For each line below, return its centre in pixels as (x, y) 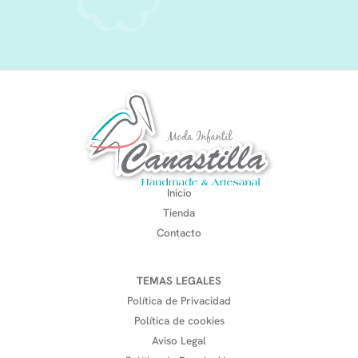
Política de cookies (179, 321)
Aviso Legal (179, 341)
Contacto (179, 233)
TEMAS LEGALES (179, 281)
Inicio (179, 193)
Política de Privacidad (179, 301)
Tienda (179, 213)
